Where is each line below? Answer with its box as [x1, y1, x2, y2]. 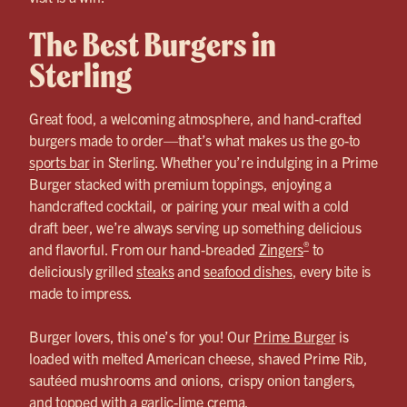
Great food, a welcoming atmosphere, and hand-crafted [29, 108, 362, 127]
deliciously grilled [29, 261, 136, 280]
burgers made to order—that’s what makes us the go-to [29, 130, 360, 149]
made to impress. [29, 283, 133, 302]
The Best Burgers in [29, 23, 276, 65]
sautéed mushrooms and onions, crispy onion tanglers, [29, 370, 356, 389]
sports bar [29, 152, 90, 171]
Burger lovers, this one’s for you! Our [29, 326, 254, 345]
